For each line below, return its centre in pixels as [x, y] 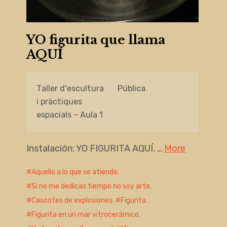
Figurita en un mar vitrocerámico [85, 214]
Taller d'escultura [70, 88]
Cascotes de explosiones [72, 200]
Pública [131, 88]
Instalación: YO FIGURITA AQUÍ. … [95, 148]
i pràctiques [59, 101]
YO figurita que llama [96, 40]
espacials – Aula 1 [69, 115]
